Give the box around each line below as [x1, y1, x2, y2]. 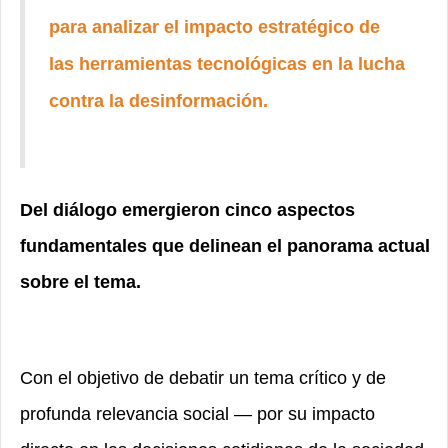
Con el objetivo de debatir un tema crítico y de [20, 368, 386, 388]
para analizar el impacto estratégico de [49, 17, 380, 37]
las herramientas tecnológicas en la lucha [49, 54, 405, 74]
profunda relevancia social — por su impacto [20, 404, 375, 424]
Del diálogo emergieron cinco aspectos [20, 200, 355, 220]
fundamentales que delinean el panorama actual [20, 236, 430, 256]
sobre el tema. [20, 272, 141, 292]
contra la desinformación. [49, 91, 268, 111]
